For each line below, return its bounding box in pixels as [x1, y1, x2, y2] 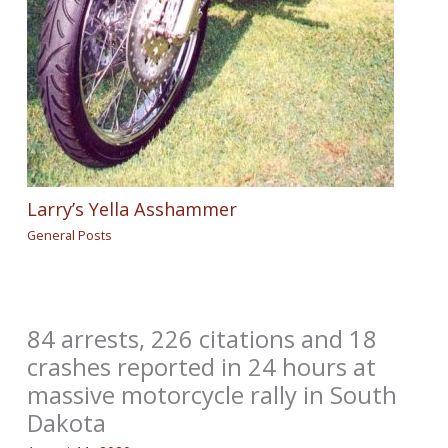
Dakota [27, 406, 107, 439]
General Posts [27, 225, 113, 244]
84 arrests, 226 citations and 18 [27, 322, 378, 355]
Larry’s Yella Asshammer [27, 197, 238, 222]
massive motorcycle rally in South [27, 378, 398, 411]
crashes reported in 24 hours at [27, 350, 377, 383]
